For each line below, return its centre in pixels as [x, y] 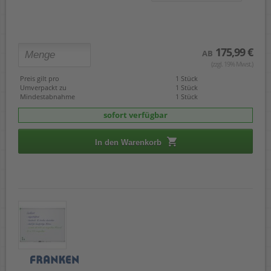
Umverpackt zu [43, 87]
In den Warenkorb [129, 142]
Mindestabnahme [47, 96]
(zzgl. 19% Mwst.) [232, 64]
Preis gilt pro [40, 78]
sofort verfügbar [135, 115]
